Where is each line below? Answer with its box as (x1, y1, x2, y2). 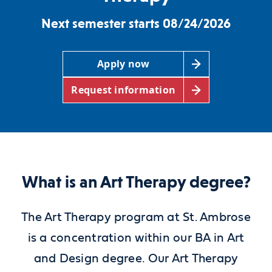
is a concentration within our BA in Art (27, 231, 245, 244)
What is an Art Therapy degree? (21, 171, 251, 192)
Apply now (97, 57, 150, 71)
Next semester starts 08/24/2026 (41, 16, 231, 31)
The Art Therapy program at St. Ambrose (21, 211, 251, 223)
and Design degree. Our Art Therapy (33, 252, 239, 265)
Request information (71, 83, 176, 97)
